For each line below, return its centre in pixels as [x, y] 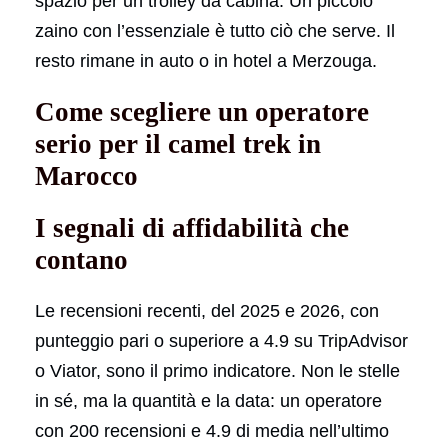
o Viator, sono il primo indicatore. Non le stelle [217, 370]
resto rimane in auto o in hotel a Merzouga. [206, 60]
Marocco [86, 175]
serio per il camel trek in [178, 143]
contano [81, 259]
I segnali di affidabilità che [192, 227]
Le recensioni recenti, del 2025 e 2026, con [207, 310]
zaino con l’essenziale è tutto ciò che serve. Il [215, 30]
